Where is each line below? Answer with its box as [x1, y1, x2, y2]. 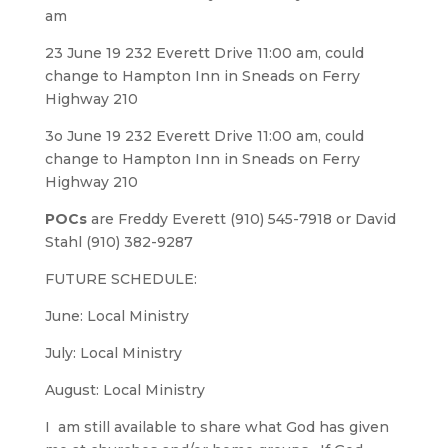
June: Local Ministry [44, 306, 189, 325]
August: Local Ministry [44, 380, 205, 399]
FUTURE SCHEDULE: [44, 269, 197, 288]
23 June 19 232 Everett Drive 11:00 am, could [44, 43, 364, 62]
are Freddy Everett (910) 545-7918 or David [86, 209, 396, 228]
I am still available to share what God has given [44, 417, 389, 436]
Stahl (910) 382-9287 [44, 232, 193, 251]
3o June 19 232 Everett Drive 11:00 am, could [44, 126, 364, 145]
